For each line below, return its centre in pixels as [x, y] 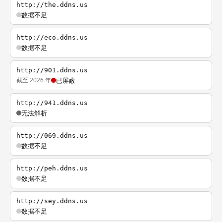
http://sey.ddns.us [52, 201]
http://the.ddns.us [52, 5]
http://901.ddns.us [52, 70]
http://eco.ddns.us [52, 37]
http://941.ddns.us [52, 103]
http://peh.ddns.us [52, 168]
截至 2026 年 [34, 80]
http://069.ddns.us [52, 136]
